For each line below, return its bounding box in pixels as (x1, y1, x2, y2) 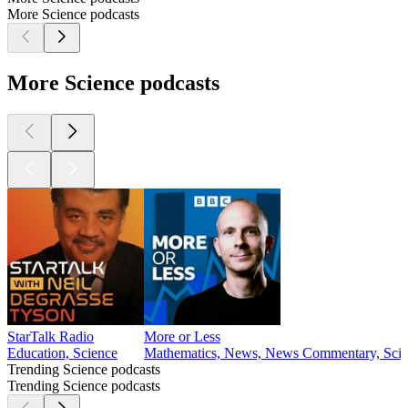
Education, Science (7, 345, 117, 362)
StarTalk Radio (7, 329, 94, 345)
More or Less (144, 329, 220, 345)
